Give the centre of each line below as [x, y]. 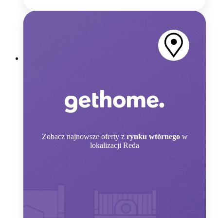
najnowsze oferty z [95, 136]
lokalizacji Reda [115, 145]
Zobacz [53, 136]
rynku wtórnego [153, 136]
